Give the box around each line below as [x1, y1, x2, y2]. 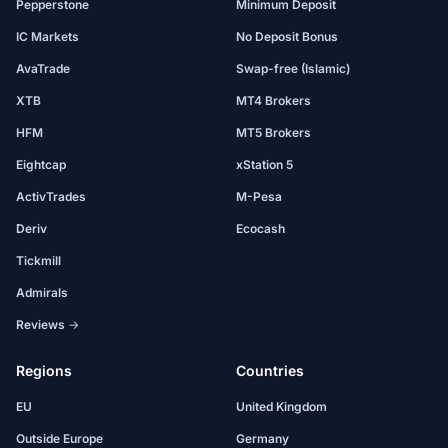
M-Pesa [236, 189, 282, 204]
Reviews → [16, 317, 79, 332]
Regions [16, 362, 72, 379]
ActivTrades [16, 189, 86, 204]
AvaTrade [16, 61, 70, 76]
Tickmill [16, 253, 61, 268]
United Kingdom [236, 399, 327, 414]
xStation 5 [236, 157, 293, 172]
